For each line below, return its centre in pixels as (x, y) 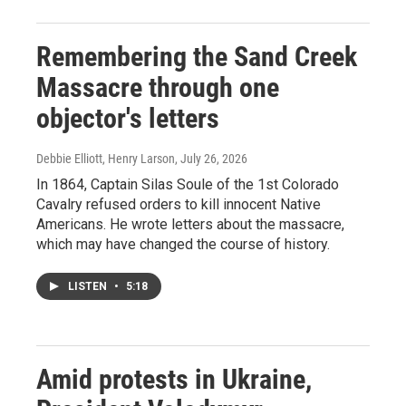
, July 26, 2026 (211, 159)
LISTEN (89, 287)
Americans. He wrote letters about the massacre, (190, 225)
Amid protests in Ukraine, (174, 380)
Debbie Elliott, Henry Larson (106, 159)
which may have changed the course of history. (183, 245)
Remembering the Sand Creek (197, 57)
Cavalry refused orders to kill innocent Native (179, 205)
